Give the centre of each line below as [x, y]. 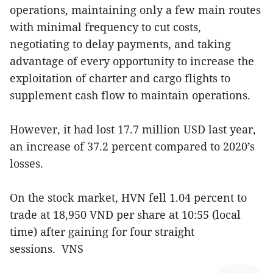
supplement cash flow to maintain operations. [132, 95]
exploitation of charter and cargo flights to [120, 78]
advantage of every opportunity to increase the [132, 61]
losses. [27, 163]
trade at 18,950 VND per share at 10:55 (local [125, 214]
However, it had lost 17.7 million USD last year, [133, 129]
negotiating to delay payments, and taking [120, 44]
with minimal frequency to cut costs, [105, 27]
